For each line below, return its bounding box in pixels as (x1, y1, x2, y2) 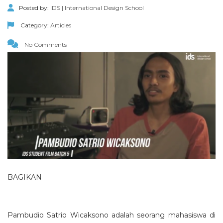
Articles (50, 21, 71, 29)
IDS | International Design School (50, 4, 144, 12)
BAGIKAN (7, 173, 42, 182)
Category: (19, 21, 50, 29)
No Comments (23, 41, 67, 49)
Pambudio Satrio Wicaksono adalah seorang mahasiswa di (7, 211, 216, 220)
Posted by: (19, 4, 50, 12)
